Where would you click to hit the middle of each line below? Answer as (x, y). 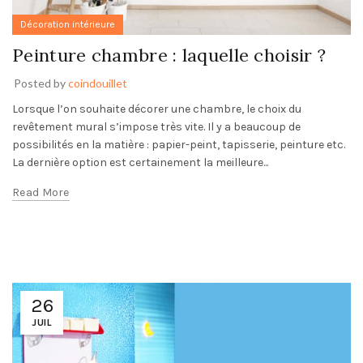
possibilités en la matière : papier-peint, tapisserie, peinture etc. (179, 144)
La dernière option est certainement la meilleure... (140, 162)
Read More (41, 192)
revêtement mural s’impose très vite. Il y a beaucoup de (156, 126)
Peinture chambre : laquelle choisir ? (169, 55)
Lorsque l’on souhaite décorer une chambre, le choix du (157, 109)
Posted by (41, 83)
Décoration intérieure (68, 24)
